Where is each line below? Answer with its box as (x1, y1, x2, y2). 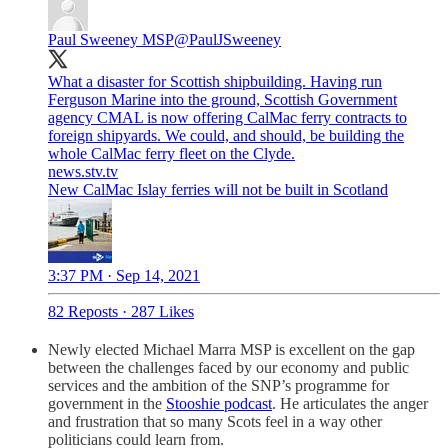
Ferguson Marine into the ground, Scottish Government (48, 91, 397, 109)
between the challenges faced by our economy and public (48, 359, 409, 377)
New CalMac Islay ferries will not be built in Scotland (48, 181, 388, 199)
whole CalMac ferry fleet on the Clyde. (48, 145, 295, 163)
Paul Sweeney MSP (48, 31, 174, 49)
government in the (48, 395, 166, 413)
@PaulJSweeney (174, 31, 281, 49)
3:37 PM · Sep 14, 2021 (48, 267, 200, 285)
